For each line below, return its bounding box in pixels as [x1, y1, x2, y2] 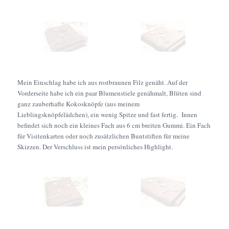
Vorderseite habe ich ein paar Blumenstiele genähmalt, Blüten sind [17, 88, 201, 98]
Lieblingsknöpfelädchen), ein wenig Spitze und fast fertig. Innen [17, 110, 197, 120]
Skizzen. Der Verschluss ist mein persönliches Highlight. [17, 142, 173, 152]
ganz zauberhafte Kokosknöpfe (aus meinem [17, 99, 140, 109]
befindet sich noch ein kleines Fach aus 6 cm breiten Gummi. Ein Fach [17, 121, 211, 130]
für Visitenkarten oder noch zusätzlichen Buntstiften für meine [17, 131, 190, 141]
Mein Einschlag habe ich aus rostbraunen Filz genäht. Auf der [17, 78, 188, 87]
